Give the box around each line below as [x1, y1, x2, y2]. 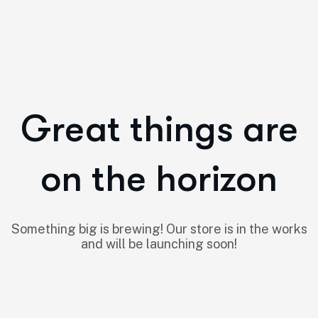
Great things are [20, 108, 298, 150]
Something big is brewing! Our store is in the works [11, 221, 307, 236]
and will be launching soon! [81, 236, 237, 251]
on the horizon [40, 158, 278, 200]
